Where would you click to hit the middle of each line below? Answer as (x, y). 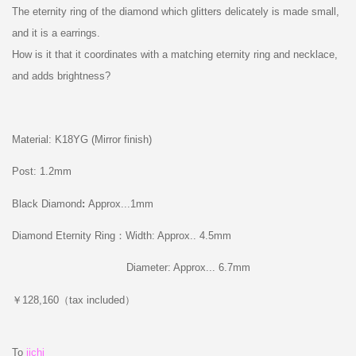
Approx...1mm (120, 203)
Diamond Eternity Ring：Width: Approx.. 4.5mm (121, 236)
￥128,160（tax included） (73, 300)
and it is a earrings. (56, 33)
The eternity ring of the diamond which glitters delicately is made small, (175, 12)
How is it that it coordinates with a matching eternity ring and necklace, (174, 55)
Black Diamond (46, 203)
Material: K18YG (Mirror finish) (81, 140)
